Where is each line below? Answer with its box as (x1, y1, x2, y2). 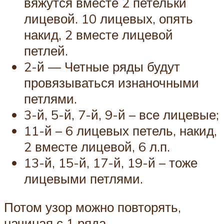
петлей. (24, 42, 68, 58)
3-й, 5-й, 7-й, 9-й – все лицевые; (24, 106, 219, 122)
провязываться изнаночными (24, 74, 199, 90)
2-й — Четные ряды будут (24, 58, 180, 74)
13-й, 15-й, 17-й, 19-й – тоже (24, 154, 197, 170)
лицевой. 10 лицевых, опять (24, 10, 193, 26)
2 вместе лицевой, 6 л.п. (24, 138, 170, 154)
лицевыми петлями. (24, 170, 143, 186)
